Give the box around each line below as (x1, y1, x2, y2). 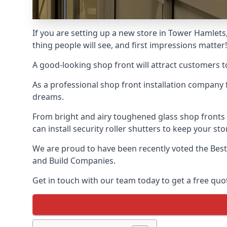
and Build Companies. (32, 155, 116, 166)
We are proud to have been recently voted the (32, 143, 210, 154)
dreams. (32, 91, 64, 102)
